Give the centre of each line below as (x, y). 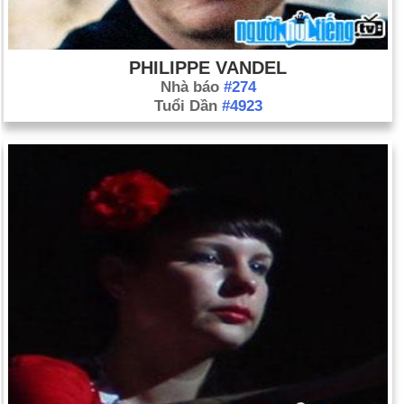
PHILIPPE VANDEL (208, 68)
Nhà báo (192, 87)
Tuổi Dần (188, 106)
